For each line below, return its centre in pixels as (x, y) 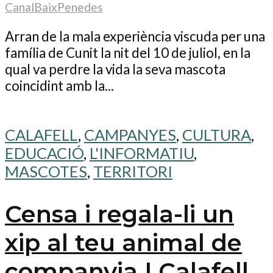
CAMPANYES (130, 135)
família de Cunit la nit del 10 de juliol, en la (128, 52)
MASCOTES (46, 172)
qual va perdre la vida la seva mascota (115, 69)
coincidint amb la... (59, 85)
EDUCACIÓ (44, 153)
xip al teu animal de (123, 243)
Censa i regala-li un (119, 214)
